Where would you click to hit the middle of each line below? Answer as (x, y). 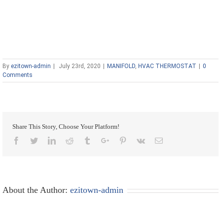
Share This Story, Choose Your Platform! (66, 127)
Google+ (122, 140)
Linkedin (69, 140)
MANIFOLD (121, 66)
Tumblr (102, 140)
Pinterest (140, 140)
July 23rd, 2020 (80, 66)
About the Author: (36, 190)
